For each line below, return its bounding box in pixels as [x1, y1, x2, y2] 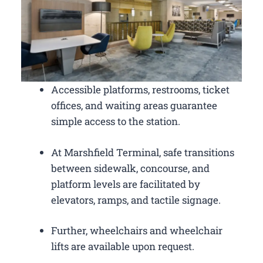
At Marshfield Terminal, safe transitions [51, 145, 234, 159]
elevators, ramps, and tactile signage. [51, 193, 221, 207]
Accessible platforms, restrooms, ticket [51, 83, 230, 97]
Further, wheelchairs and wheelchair [51, 224, 222, 238]
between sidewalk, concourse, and [51, 161, 210, 175]
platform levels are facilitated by [51, 177, 200, 191]
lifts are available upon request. [51, 240, 194, 254]
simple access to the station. [51, 114, 180, 129]
